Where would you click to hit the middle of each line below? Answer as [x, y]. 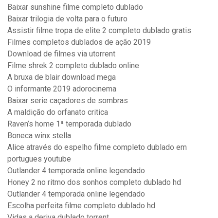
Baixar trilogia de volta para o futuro [67, 19]
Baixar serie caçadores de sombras [68, 101]
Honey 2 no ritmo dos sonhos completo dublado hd [94, 182]
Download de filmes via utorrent [61, 54]
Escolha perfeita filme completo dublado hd [81, 206]
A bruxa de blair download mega [62, 77]
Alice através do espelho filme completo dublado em [97, 147]
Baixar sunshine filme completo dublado [75, 7]
